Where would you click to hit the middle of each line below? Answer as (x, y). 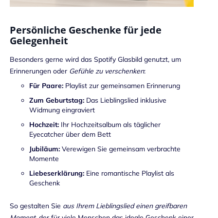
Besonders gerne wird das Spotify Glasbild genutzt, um (95, 60)
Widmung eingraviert (62, 110)
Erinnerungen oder (39, 71)
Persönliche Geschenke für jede (86, 30)
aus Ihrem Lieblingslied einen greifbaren (125, 206)
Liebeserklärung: (57, 173)
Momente (44, 158)
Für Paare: (46, 85)
